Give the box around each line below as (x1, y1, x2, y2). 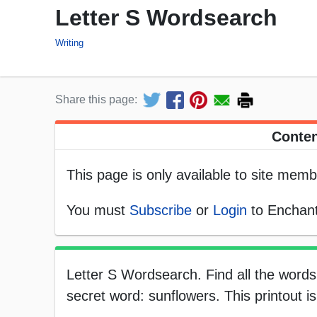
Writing (55, 37, 83, 48)
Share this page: (55, 93, 137, 106)
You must (67, 202, 129, 219)
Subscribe (129, 202, 192, 219)
